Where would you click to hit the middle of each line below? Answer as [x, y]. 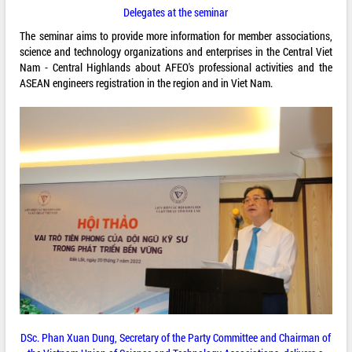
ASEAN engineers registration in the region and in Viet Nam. [147, 82]
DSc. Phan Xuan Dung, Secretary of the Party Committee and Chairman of [176, 338]
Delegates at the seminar [176, 12]
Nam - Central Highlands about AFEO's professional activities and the [176, 67]
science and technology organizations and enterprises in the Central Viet [176, 51]
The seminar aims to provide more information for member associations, [176, 35]
